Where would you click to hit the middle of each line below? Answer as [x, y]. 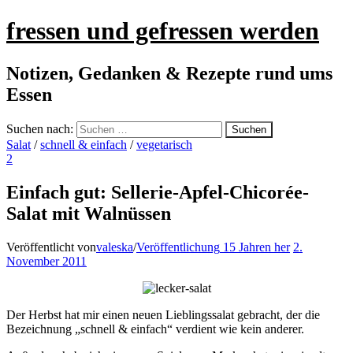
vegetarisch [164, 144]
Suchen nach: [40, 128]
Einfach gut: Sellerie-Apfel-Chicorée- [158, 192]
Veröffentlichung [178, 247]
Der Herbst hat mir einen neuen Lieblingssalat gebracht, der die [163, 314]
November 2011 [46, 261]
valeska [115, 247]
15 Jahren [247, 247]
